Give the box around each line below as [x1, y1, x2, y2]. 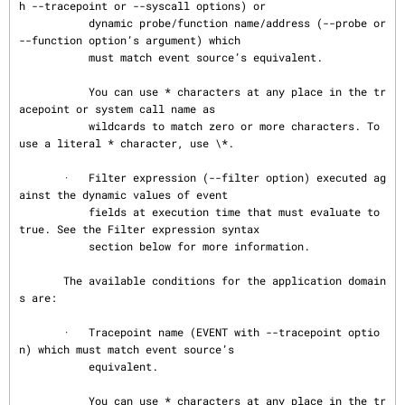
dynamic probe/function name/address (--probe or [19, 15, 89, 30]
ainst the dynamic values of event [19, 187, 228, 202]
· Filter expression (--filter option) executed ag [19, 170, 63, 184]
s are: [19, 290, 57, 305]
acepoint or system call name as [19, 101, 215, 116]
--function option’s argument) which [19, 33, 240, 47]
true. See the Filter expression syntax [19, 221, 259, 236]
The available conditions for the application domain [19, 273, 63, 287]
